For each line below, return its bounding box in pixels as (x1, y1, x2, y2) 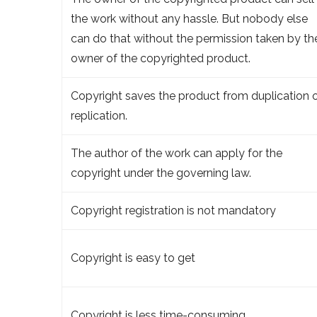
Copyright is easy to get (71, 250, 195, 265)
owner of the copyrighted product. (71, 51, 250, 65)
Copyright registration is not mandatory (71, 203, 276, 217)
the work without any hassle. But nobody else (71, 11, 308, 25)
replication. (71, 108, 127, 122)
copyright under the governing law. (71, 166, 251, 180)
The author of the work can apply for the (71, 146, 282, 160)
